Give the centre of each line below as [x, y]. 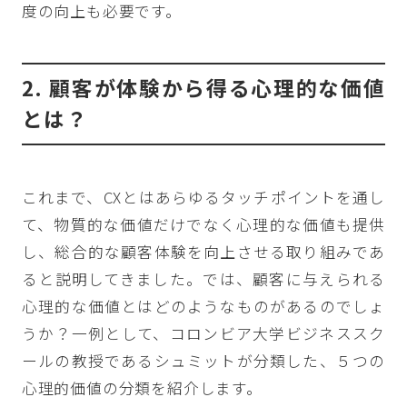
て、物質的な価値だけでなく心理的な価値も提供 [203, 224]
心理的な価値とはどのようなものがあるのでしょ [203, 306]
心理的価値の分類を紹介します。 [142, 387]
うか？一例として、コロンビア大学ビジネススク [203, 333]
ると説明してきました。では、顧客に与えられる [203, 278]
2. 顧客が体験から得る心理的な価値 [203, 88]
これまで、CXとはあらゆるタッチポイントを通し [203, 197]
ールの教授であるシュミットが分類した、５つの [203, 360]
